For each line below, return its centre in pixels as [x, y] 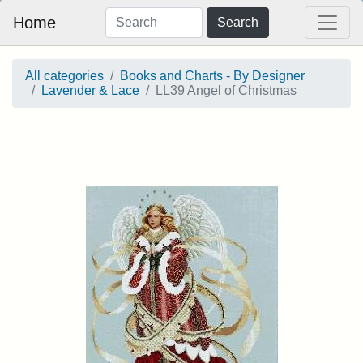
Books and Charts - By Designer [212, 76]
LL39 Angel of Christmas [226, 90]
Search [237, 22]
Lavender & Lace [90, 90]
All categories [64, 76]
